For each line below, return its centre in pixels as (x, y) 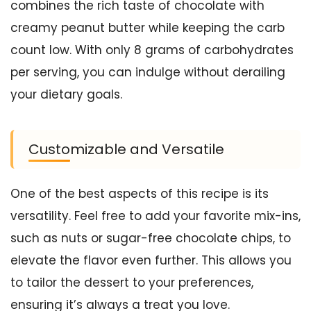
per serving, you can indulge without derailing (148, 73)
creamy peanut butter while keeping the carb (148, 28)
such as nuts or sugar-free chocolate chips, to (151, 238)
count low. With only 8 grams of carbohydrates (152, 50)
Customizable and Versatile (126, 150)
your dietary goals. (66, 95)
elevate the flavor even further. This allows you (151, 261)
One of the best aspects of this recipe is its (140, 194)
